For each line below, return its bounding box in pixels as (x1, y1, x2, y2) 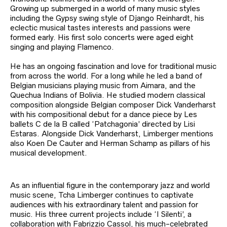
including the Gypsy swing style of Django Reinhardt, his (10, 14, 204, 23)
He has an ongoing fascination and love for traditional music (10, 62, 216, 71)
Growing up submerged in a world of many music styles (10, 4, 200, 13)
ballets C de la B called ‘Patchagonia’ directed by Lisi (10, 120, 195, 129)
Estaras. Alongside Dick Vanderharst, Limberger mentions (10, 129, 213, 138)
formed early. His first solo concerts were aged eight (10, 33, 194, 42)
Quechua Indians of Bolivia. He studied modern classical (10, 91, 205, 100)
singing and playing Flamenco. (10, 43, 114, 52)
